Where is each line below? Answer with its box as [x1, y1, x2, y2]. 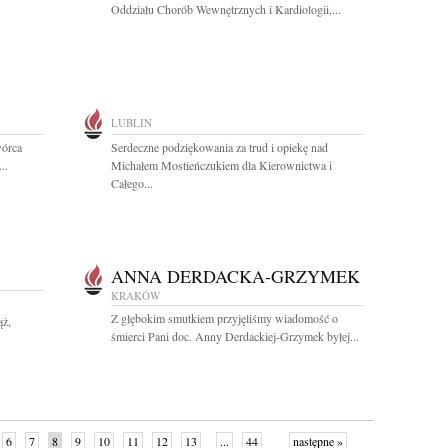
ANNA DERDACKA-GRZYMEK [111, 264, 360, 288]
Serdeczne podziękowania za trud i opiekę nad [111, 139, 328, 155]
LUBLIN [111, 115, 152, 130]
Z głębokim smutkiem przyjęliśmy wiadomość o [111, 310, 338, 326]
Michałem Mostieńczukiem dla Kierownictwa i [111, 157, 332, 173]
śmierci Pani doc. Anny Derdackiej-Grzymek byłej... [111, 328, 359, 344]
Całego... [111, 175, 153, 191]
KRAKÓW [111, 288, 160, 303]
